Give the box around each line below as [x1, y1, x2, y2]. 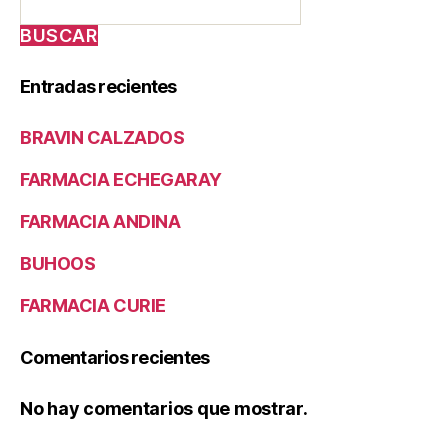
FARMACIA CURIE [20, 295, 166, 317]
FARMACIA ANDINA [20, 211, 181, 233]
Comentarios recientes [20, 347, 210, 369]
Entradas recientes [20, 76, 177, 98]
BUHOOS [20, 253, 96, 275]
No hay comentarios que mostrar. [20, 398, 308, 420]
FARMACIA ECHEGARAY [20, 169, 222, 191]
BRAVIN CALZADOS [20, 127, 185, 149]
